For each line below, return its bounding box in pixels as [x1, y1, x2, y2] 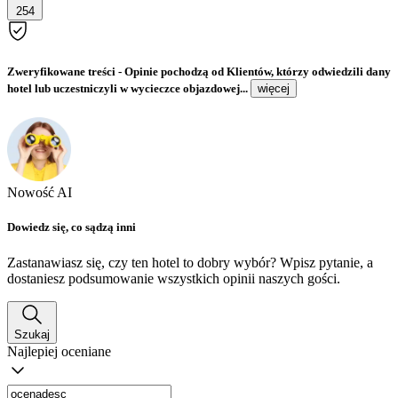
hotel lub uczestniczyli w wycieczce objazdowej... [7, 82, 251, 96]
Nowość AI [7, 185, 72, 201]
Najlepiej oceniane [7, 343, 111, 359]
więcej [258, 82, 290, 96]
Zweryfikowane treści [7, 65, 115, 79]
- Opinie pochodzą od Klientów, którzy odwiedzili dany [115, 65, 391, 79]
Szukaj [14, 327, 50, 341]
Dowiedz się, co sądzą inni [7, 220, 136, 235]
